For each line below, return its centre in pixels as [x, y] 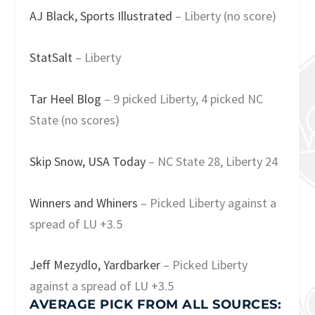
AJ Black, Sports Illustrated [101, 16]
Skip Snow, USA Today [88, 161]
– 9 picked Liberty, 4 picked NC [182, 98]
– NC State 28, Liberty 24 [212, 161]
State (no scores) [75, 120]
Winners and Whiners [84, 202]
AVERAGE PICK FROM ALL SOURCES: [156, 305]
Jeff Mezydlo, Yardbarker [95, 265]
